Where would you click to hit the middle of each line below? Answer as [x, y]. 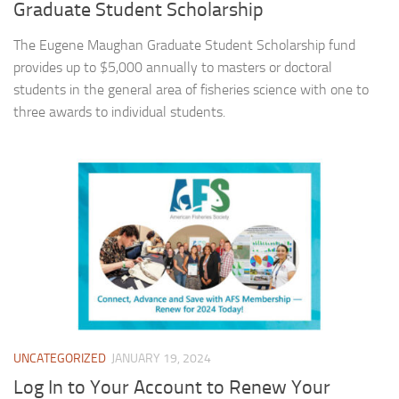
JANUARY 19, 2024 [161, 358]
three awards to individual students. [119, 111]
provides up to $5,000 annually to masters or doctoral [173, 67]
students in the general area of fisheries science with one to [191, 89]
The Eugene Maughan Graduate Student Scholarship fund [184, 45]
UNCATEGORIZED [60, 358]
